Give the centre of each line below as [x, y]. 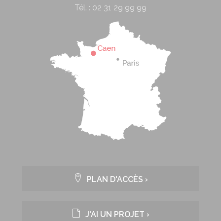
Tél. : [83, 7]
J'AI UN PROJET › [116, 214]
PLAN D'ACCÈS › [116, 179]
